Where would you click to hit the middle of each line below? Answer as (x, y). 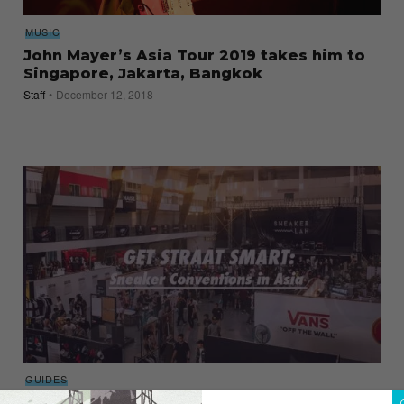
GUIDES (46, 379)
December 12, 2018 (104, 95)
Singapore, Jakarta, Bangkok (142, 74)
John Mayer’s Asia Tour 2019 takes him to (194, 56)
